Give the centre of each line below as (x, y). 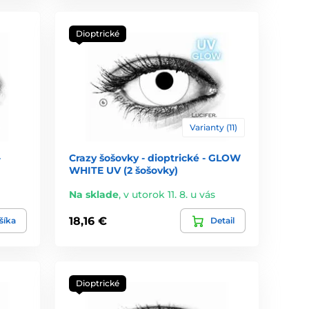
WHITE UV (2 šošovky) (124, 171)
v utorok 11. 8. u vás (170, 195)
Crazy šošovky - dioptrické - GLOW (155, 158)
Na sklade (94, 195)
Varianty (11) (213, 128)
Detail (222, 221)
